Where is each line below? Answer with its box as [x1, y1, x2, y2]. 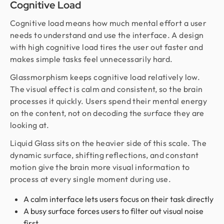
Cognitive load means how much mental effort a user [10, 17, 206, 28]
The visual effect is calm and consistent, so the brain [10, 83, 203, 94]
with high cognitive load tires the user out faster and [10, 41, 203, 52]
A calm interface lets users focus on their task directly [23, 193, 214, 204]
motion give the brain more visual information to [10, 161, 190, 172]
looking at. [10, 119, 49, 130]
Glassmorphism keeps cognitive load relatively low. [10, 71, 200, 82]
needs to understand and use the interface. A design [10, 29, 204, 40]
